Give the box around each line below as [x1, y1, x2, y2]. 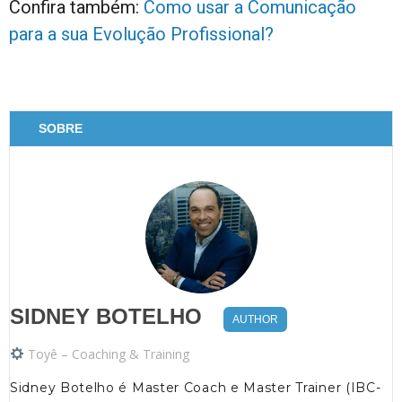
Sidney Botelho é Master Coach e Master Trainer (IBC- [10, 379, 381, 396]
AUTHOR [232, 312, 278, 326]
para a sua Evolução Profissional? [9, 22, 274, 45]
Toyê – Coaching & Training [27, 345, 189, 363]
